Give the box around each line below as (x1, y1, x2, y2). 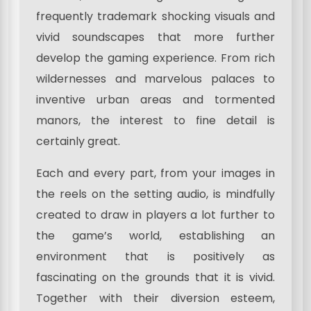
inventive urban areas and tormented (36, 91, 275, 108)
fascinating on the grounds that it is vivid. (36, 269, 275, 285)
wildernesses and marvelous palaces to (36, 70, 275, 87)
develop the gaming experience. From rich (36, 49, 275, 66)
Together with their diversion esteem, (36, 289, 275, 306)
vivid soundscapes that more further (36, 28, 275, 45)
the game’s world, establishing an (36, 227, 275, 244)
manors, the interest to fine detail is (36, 112, 275, 128)
